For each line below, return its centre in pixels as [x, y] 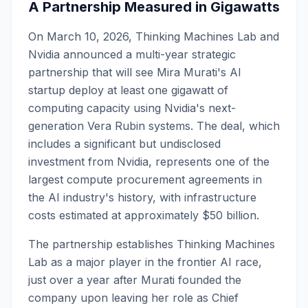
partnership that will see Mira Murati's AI [135, 72]
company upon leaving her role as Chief [133, 298]
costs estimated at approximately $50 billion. [144, 215]
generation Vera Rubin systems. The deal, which [154, 126]
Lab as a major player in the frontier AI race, [145, 262]
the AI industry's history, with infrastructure [142, 197]
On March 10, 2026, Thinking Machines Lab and [154, 36]
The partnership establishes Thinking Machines [152, 244]
